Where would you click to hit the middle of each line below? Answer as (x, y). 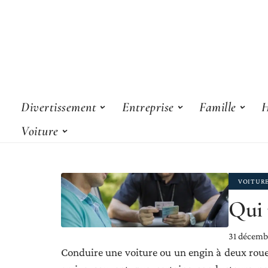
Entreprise (148, 107)
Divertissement (59, 107)
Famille (218, 107)
